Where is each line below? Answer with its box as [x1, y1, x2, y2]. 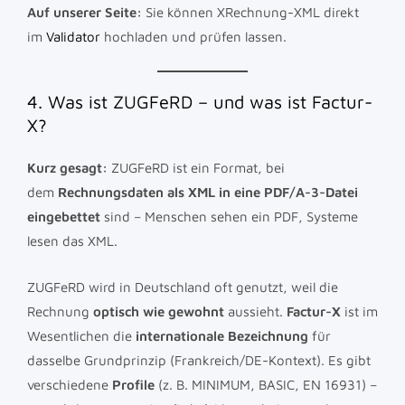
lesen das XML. [27, 232, 118, 249]
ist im [341, 303, 378, 319]
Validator [46, 28, 100, 44]
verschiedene [27, 376, 112, 392]
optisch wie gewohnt [93, 303, 224, 319]
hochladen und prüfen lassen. [100, 28, 287, 44]
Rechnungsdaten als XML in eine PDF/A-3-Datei [58, 184, 358, 200]
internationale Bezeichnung [136, 327, 308, 344]
